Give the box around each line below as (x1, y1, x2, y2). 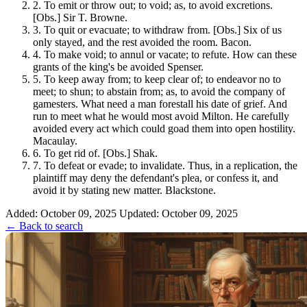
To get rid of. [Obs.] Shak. (41, 147, 158, 159)
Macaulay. (33, 134, 77, 147)
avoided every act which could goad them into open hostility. (33, 122, 295, 134)
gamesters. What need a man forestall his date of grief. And (33, 97, 287, 110)
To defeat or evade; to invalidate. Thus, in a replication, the (41, 159, 297, 171)
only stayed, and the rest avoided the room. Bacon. (33, 36, 251, 48)
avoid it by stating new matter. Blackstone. (33, 184, 216, 196)
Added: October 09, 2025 (5, 207, 116, 219)
